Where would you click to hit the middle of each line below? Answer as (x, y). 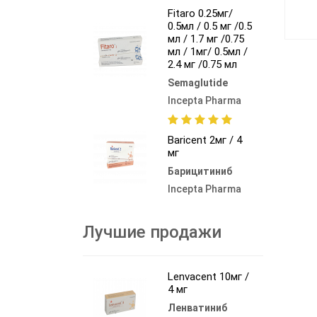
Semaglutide (198, 82)
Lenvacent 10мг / (208, 276)
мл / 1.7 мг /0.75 (206, 39)
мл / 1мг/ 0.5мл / (208, 51)
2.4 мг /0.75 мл (202, 64)
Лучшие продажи (152, 232)
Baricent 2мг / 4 (205, 140)
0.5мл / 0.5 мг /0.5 (210, 26)
